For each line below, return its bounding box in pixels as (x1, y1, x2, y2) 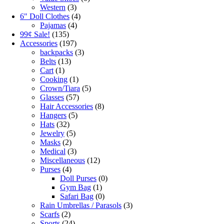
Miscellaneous (40, 156, 85, 165)
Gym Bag (60, 183, 91, 192)
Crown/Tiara (40, 84, 80, 93)
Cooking (40, 75, 67, 84)
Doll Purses (60, 174, 96, 183)
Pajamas (40, 21, 66, 30)
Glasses (40, 93, 64, 102)
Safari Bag (60, 192, 93, 201)
